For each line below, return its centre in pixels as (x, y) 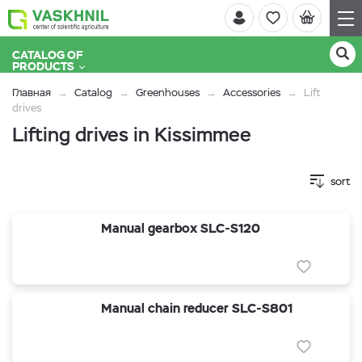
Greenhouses (168, 93)
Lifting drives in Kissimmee (132, 135)
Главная (32, 93)
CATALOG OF (48, 55)
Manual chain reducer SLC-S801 (197, 308)
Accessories (252, 93)
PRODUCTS (43, 66)
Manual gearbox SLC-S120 (181, 228)
